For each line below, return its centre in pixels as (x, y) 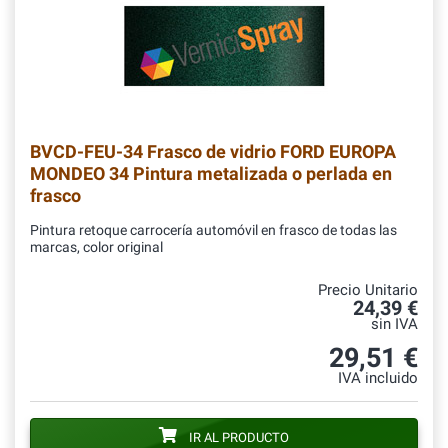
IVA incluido (378, 378)
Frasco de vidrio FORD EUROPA (269, 152)
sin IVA (394, 325)
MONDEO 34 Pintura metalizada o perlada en (211, 174)
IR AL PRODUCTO (239, 437)
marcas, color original (96, 248)
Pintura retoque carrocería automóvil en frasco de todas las (213, 231)
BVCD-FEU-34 (86, 152)
